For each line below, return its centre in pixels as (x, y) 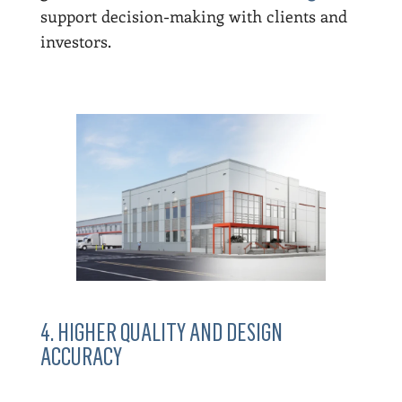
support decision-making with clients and (193, 17)
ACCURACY (81, 356)
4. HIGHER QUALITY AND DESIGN (161, 332)
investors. (75, 42)
